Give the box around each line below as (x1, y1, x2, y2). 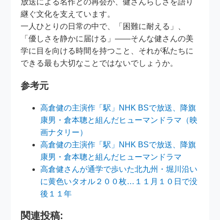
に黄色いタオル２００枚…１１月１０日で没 (40, 177, 198, 186)
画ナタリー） (40, 128, 88, 137)
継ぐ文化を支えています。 (21, 9, 115, 18)
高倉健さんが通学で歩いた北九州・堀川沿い (40, 165, 198, 174)
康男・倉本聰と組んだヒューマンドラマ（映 (40, 116, 198, 125)
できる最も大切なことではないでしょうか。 (21, 58, 178, 67)
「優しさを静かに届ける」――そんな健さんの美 (21, 34, 194, 43)
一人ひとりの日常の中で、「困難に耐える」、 (21, 22, 186, 30)
